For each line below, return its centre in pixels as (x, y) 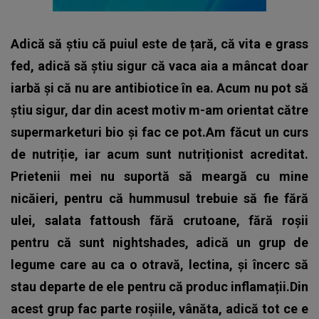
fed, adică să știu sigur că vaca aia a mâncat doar (159, 66)
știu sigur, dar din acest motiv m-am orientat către (159, 110)
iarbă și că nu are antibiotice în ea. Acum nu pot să (159, 88)
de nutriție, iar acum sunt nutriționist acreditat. (159, 154)
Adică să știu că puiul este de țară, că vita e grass (159, 43)
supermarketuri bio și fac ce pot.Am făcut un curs (159, 132)
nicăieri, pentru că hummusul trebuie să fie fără (159, 198)
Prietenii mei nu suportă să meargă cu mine (159, 176)
